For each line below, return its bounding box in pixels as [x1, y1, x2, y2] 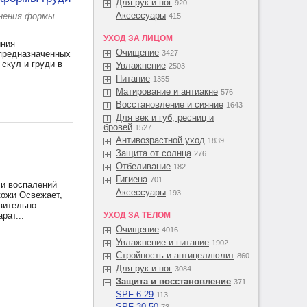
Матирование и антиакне [116, 86, 218, 97]
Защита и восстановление [116, 276, 231, 286]
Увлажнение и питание [116, 237, 209, 247]
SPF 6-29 [116, 289, 153, 299]
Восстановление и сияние [116, 99, 223, 110]
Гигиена [116, 174, 147, 184]
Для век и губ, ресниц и [116, 112, 214, 123]
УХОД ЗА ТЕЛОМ [103, 210, 171, 220]
